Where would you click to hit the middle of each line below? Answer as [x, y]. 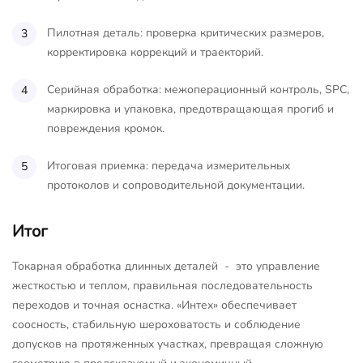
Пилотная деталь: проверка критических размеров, [186, 32]
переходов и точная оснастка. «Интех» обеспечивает [154, 305]
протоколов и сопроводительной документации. [176, 185]
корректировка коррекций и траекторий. [155, 52]
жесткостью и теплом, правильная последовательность [162, 285]
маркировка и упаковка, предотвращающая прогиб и [190, 109]
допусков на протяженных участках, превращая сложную [168, 344]
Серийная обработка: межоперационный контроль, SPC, [198, 89]
